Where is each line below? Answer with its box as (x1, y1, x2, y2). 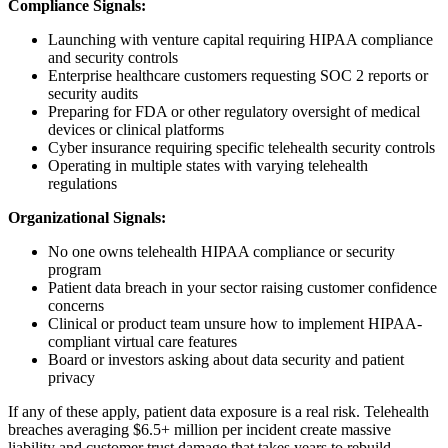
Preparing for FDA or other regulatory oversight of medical (48, 103, 420, 121)
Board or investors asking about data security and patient (48, 351, 404, 369)
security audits (48, 85, 138, 103)
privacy (48, 369, 95, 387)
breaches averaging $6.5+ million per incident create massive (8, 421, 391, 439)
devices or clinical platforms (48, 121, 224, 139)
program (48, 261, 101, 279)
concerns (48, 297, 104, 315)
